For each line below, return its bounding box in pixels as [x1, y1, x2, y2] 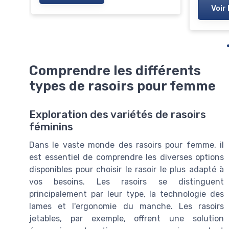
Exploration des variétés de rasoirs [29, 108, 206, 121]
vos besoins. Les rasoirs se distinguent [29, 177, 224, 187]
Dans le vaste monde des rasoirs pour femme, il [29, 140, 224, 150]
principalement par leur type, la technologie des [29, 189, 224, 199]
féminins [29, 121, 73, 133]
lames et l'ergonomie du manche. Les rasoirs [29, 201, 224, 212]
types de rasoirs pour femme [29, 78, 216, 94]
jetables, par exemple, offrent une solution [29, 214, 224, 224]
